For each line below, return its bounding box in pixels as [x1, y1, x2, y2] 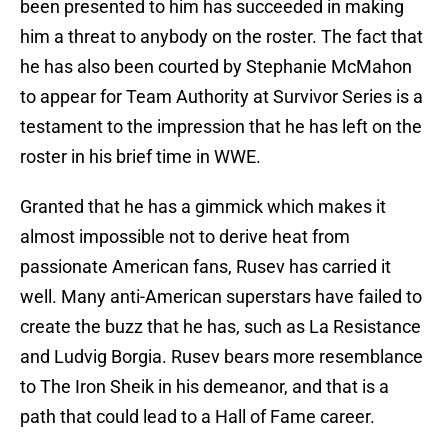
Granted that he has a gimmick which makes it [20, 196, 386, 218]
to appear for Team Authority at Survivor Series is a [20, 86, 423, 108]
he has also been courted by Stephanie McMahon [20, 56, 412, 78]
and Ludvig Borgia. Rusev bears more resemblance [20, 346, 423, 368]
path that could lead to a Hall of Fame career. [20, 406, 375, 428]
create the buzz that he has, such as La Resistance [20, 316, 421, 338]
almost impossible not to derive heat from [20, 226, 350, 248]
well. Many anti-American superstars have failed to [20, 286, 422, 308]
